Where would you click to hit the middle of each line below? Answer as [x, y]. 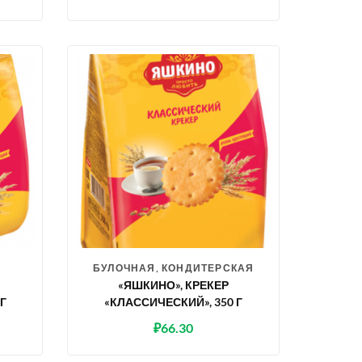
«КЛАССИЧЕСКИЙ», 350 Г [174, 302]
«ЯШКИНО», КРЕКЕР [174, 285]
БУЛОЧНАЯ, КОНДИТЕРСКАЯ [174, 268]
